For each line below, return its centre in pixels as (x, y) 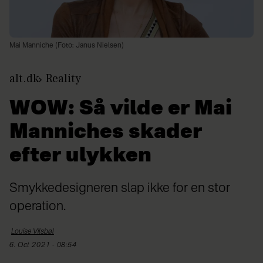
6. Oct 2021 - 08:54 (46, 246)
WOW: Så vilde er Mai (121, 109)
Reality (63, 79)
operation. (38, 207)
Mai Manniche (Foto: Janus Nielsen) (67, 46)
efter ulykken (80, 156)
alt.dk (24, 79)
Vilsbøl (43, 232)
